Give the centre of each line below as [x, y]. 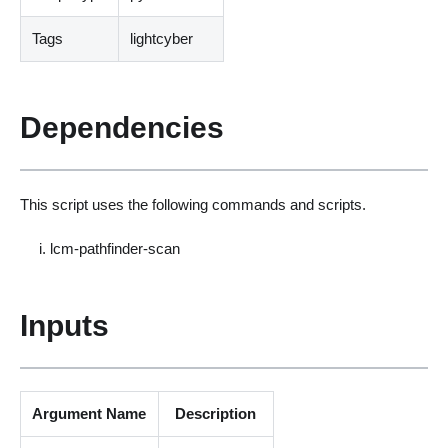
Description [216, 414]
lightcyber [162, 39]
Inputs [64, 324]
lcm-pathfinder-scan [115, 249]
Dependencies [121, 126]
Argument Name [89, 414]
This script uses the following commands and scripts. [192, 204]
